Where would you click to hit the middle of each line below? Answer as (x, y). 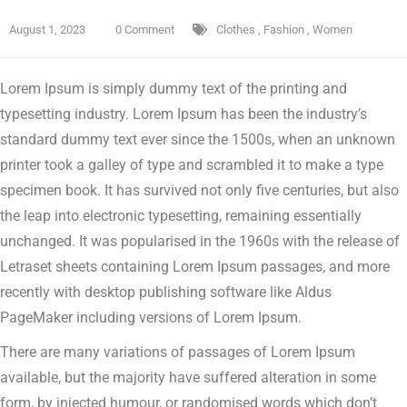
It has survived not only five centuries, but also (250, 191)
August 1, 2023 (47, 30)
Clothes (236, 30)
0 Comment (144, 30)
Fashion (284, 30)
